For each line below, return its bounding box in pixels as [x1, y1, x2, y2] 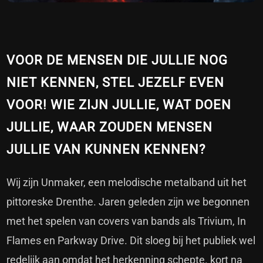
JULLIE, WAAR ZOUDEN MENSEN [6, 120, 213, 135]
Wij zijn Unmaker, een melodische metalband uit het [6, 176, 247, 189]
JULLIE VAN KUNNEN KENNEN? [6, 142, 206, 157]
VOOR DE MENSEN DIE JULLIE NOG [6, 53, 228, 68]
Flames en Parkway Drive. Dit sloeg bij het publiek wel [6, 234, 256, 247]
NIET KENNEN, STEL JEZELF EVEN [6, 75, 225, 90]
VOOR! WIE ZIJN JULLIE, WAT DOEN [6, 97, 232, 113]
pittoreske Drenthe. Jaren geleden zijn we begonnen [6, 195, 250, 208]
